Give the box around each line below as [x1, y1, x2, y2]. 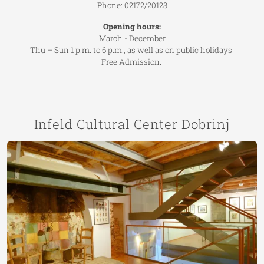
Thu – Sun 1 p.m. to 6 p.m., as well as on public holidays [30, 44, 234, 55]
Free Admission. [101, 56, 163, 67]
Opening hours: [103, 21, 161, 32]
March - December [98, 32, 166, 44]
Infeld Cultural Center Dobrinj [34, 115, 230, 133]
